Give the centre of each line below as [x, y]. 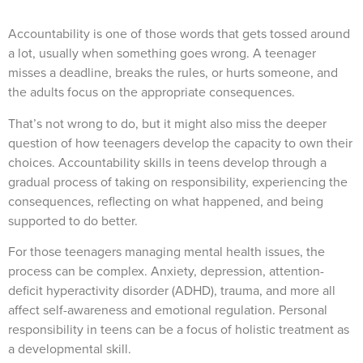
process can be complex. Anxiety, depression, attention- [166, 271]
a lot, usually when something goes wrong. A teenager [162, 53]
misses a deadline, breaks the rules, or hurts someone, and [173, 73]
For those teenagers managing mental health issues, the [167, 252]
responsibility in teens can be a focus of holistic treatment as [179, 330]
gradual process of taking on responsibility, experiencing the [178, 181]
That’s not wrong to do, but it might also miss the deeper [167, 123]
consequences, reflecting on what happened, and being [166, 201]
